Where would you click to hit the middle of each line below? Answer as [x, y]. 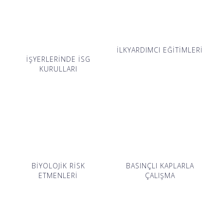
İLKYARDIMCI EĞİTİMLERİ [160, 50]
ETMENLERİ [58, 175]
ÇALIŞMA [160, 175]
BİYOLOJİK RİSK [58, 165]
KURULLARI [58, 69]
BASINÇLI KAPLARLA [160, 165]
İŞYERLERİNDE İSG [58, 59]
